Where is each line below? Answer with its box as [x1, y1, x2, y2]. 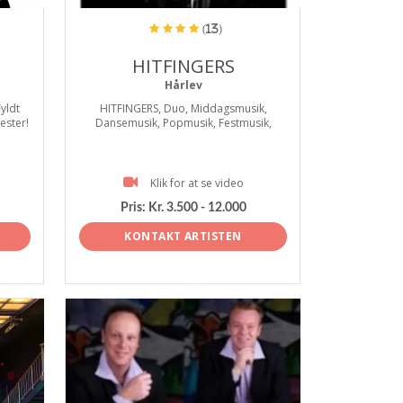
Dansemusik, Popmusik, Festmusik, [94, 115, 272, 130]
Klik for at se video [149, 175, 244, 191]
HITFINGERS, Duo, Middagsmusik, [99, 101, 267, 116]
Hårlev [164, 77, 202, 93]
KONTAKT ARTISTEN [124, 228, 242, 244]
